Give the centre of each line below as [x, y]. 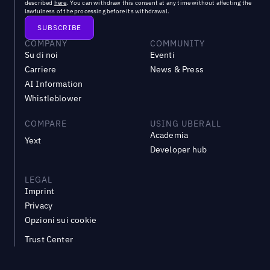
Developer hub [178, 150]
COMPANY [46, 44]
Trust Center [49, 240]
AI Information [54, 84]
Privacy [39, 206]
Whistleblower [53, 99]
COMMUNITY [177, 44]
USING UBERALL [185, 124]
